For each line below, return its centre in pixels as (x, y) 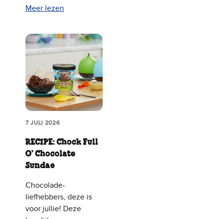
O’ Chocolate (50, 154)
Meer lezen (45, 9)
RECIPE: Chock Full (62, 142)
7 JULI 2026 (43, 122)
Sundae (40, 165)
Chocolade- (45, 185)
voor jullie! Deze (53, 208)
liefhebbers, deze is (59, 197)
